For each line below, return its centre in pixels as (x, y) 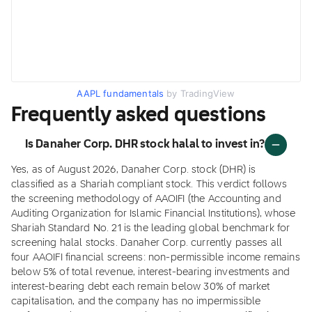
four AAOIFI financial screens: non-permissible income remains (156, 258)
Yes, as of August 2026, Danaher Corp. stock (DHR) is (134, 170)
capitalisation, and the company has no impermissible (136, 302)
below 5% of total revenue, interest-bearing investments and (151, 272)
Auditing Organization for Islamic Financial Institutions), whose (154, 214)
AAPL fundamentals (120, 93)
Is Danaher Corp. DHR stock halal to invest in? (145, 145)
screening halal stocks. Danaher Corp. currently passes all (147, 243)
